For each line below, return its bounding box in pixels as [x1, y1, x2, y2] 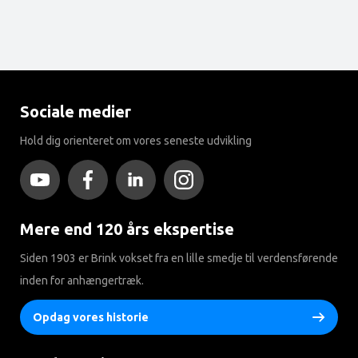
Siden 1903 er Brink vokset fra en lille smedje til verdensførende [20, 252, 338, 265]
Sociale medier [20, 102, 131, 121]
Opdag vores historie [33, 311, 149, 324]
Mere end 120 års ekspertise [20, 220, 234, 239]
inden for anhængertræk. [20, 274, 144, 288]
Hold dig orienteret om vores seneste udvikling [20, 134, 252, 148]
